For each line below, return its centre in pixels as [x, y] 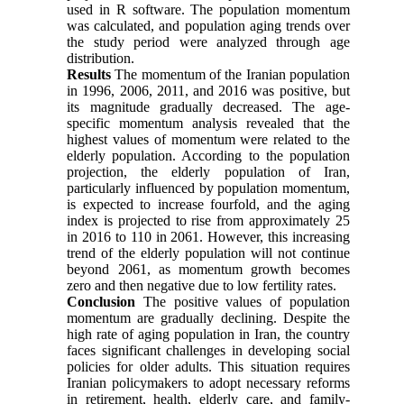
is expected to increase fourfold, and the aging [208, 204]
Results [91, 74]
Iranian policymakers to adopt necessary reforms [208, 382]
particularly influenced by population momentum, [208, 188]
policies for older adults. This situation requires [208, 366]
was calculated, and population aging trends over [208, 25]
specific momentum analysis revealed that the [208, 123]
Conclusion [105, 301]
